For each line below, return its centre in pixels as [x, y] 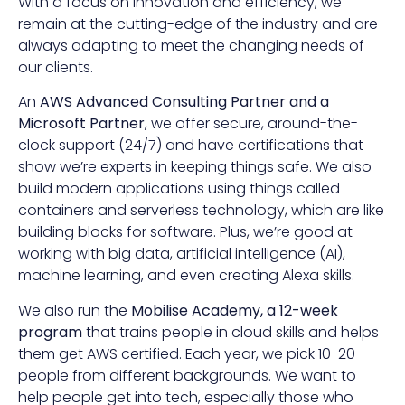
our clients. [56, 67]
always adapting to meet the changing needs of [191, 45]
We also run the [73, 310]
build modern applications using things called [179, 189]
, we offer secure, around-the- [251, 124]
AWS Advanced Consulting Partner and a [184, 102]
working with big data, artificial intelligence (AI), [182, 254]
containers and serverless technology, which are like [201, 211]
